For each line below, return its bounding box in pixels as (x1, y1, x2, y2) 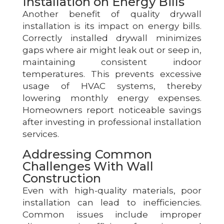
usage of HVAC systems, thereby (22, 80, 202, 91)
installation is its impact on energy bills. (22, 20, 202, 31)
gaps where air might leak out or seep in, (22, 44, 202, 55)
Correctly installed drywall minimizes (22, 32, 202, 43)
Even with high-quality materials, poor (22, 185, 202, 195)
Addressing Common (22, 146, 152, 161)
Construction (22, 170, 101, 185)
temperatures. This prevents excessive (22, 68, 202, 79)
